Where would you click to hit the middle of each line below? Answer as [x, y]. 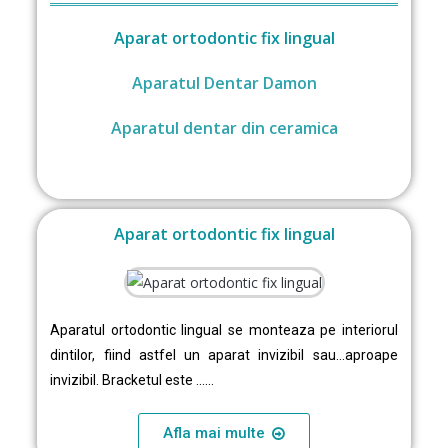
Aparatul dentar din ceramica [224, 128]
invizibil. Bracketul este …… [132, 380]
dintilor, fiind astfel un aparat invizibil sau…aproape [224, 355]
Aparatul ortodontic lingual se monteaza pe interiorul [224, 330]
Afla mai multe [214, 433]
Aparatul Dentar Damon [224, 83]
